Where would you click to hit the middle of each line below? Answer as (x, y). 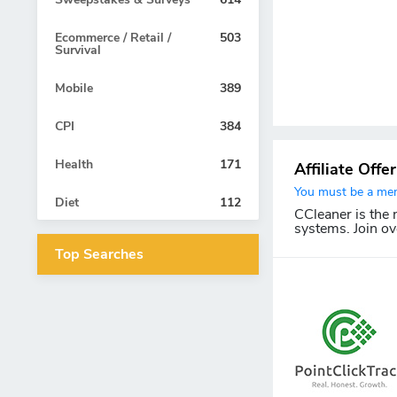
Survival (78, 50)
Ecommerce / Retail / (113, 37)
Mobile (74, 88)
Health (74, 164)
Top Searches (99, 254)
